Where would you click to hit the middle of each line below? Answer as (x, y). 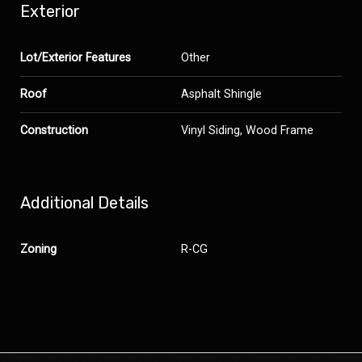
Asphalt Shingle (221, 95)
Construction (54, 131)
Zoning (38, 250)
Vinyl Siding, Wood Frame (247, 131)
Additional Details (84, 203)
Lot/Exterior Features (76, 58)
